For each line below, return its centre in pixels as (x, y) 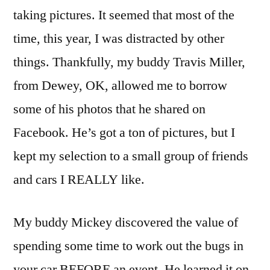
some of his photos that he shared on (109, 109)
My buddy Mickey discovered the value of (126, 223)
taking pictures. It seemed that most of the (124, 15)
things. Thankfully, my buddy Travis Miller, (129, 62)
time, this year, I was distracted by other (119, 39)
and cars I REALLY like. (79, 180)
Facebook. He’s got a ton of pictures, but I (124, 133)
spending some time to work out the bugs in (128, 246)
